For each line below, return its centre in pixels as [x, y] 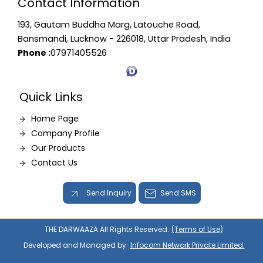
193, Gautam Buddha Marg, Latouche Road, [109, 25]
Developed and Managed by [75, 245]
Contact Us [54, 163]
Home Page [55, 119]
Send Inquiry [108, 193]
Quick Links [51, 97]
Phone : [34, 53]
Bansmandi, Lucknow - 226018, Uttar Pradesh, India [124, 39]
